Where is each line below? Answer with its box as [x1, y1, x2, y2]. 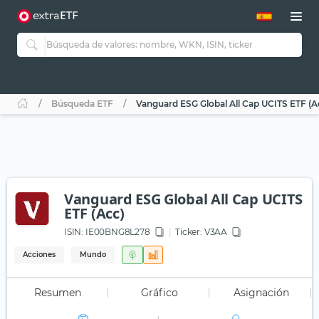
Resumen [34, 286, 82, 300]
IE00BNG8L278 [83, 226, 150, 238]
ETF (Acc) [64, 204, 125, 224]
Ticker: [175, 226, 202, 238]
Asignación [233, 286, 289, 300]
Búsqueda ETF [51, 98, 113, 110]
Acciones [23, 250, 56, 260]
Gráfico [140, 286, 178, 300]
